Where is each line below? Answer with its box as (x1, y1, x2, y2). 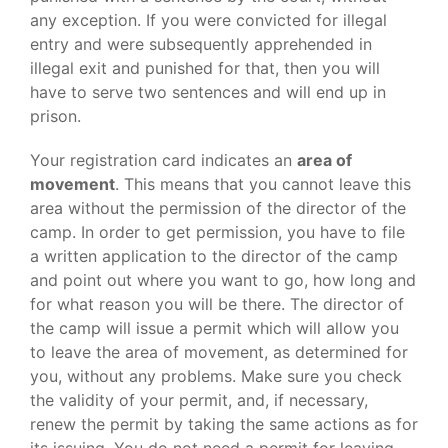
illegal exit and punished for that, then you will (30, 58, 380, 78)
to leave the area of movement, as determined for (30, 342, 408, 362)
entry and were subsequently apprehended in (30, 34, 372, 54)
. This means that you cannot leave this (115, 174, 411, 194)
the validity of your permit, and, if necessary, (30, 390, 368, 410)
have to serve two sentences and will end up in (30, 82, 386, 102)
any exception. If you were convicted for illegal (30, 10, 387, 30)
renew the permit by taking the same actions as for (30, 414, 418, 434)
